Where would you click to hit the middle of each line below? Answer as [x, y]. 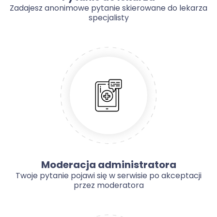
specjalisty [108, 18]
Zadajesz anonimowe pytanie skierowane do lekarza [108, 8]
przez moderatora [108, 186]
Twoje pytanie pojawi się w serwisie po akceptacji [108, 176]
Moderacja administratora [108, 165]
